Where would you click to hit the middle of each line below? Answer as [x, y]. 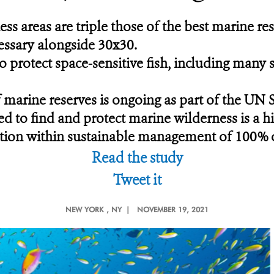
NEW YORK [84, 209]
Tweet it [137, 180]
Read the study [137, 158]
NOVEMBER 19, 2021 [173, 209]
